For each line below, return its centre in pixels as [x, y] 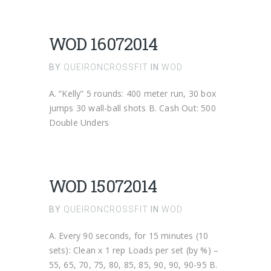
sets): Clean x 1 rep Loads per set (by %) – [134, 250]
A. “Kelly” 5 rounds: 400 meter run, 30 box [132, 93]
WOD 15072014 [103, 186]
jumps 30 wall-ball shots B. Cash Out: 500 [132, 108]
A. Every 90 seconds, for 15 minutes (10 [129, 236]
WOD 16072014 [103, 44]
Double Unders [79, 122]
